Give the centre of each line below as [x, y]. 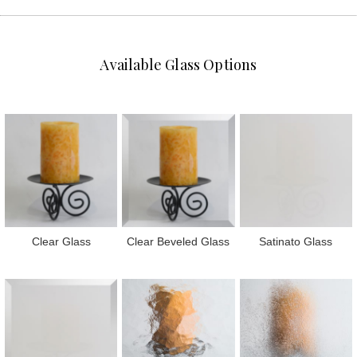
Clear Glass [61, 241]
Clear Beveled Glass [178, 241]
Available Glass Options [178, 65]
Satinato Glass [296, 241]
